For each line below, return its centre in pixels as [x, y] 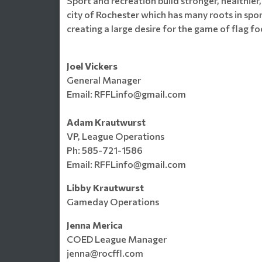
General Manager [104, 80]
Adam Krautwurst [106, 122]
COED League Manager [117, 239]
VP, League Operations [116, 136]
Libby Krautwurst [105, 187]
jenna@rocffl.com [105, 253]
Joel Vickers [92, 66]
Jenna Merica [95, 225]
